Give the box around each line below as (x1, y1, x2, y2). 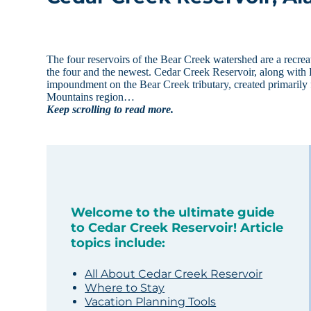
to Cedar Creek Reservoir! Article (71, 220, 284, 236)
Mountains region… (47, 91, 135, 103)
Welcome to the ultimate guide (71, 205, 275, 221)
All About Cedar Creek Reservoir (85, 267, 263, 281)
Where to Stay (85, 281, 165, 295)
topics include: (71, 235, 166, 251)
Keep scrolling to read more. (47, 103, 174, 116)
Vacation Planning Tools (85, 295, 217, 309)
